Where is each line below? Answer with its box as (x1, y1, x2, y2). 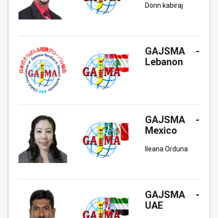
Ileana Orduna (145, 145, 188, 153)
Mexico (145, 125, 177, 136)
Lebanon (145, 56, 183, 68)
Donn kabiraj (145, 1, 183, 9)
